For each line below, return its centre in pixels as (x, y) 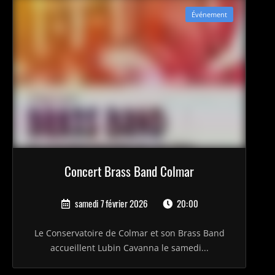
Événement (210, 14)
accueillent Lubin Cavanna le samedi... (129, 248)
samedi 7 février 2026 (110, 204)
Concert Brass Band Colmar (130, 171)
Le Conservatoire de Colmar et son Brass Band (129, 233)
